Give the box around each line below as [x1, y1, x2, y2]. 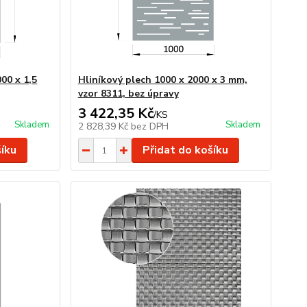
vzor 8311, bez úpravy [77, 87, 179, 100]
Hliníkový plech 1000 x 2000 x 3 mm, [77, 73, 247, 86]
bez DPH [130, 120, 169, 133]
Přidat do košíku [142, 143, 228, 158]
